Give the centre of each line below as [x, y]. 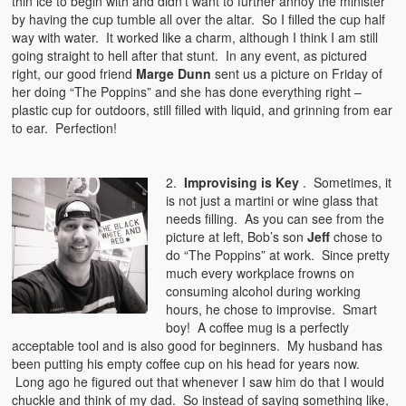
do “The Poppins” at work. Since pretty [278, 255]
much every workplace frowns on [261, 273]
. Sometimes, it [346, 183]
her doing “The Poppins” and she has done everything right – [187, 92]
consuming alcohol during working [264, 291]
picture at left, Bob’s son [237, 237]
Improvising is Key [238, 183]
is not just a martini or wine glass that [272, 201]
